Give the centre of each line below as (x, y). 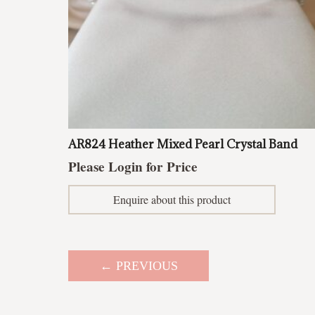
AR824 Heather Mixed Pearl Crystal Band (183, 144)
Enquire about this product (172, 199)
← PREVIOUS (139, 265)
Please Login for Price (133, 167)
